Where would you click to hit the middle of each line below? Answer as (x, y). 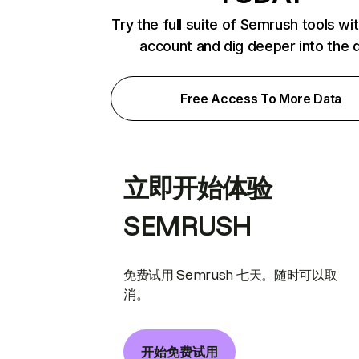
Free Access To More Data (261, 99)
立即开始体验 (198, 188)
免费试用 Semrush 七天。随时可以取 (230, 275)
